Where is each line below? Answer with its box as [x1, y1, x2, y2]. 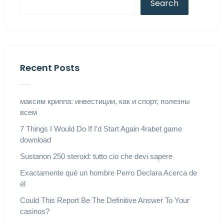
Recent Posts [19, 61, 79, 74]
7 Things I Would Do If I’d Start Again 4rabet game [19, 124, 182, 133]
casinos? [19, 206, 49, 215]
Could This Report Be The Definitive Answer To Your [19, 195, 189, 204]
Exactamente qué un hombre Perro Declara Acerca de [19, 168, 197, 177]
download [19, 135, 51, 144]
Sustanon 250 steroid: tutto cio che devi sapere [19, 151, 172, 160]
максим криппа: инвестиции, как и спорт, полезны [19, 96, 190, 105]
